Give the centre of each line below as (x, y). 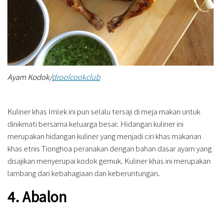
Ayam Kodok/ (30, 77)
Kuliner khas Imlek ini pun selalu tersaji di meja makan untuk (104, 111)
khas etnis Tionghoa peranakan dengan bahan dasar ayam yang (110, 148)
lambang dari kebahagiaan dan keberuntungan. (84, 173)
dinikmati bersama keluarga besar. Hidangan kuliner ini (95, 124)
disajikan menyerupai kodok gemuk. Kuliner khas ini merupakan (109, 161)
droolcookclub (76, 77)
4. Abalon (37, 197)
